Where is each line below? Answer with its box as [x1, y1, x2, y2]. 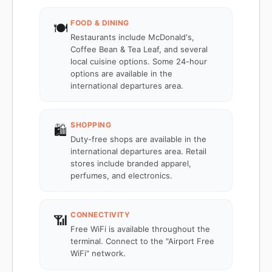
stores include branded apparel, [70, 158, 191, 168]
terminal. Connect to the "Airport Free [70, 236, 214, 246]
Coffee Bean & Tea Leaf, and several [70, 44, 208, 54]
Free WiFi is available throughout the [70, 224, 210, 234]
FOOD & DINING [70, 18, 129, 27]
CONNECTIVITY [70, 210, 130, 219]
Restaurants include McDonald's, [70, 32, 194, 42]
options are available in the [70, 69, 172, 78]
